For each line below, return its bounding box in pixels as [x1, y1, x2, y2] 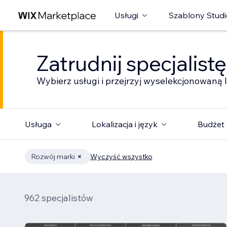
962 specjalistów [24, 192, 93, 204]
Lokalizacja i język [91, 119, 158, 129]
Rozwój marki [30, 152, 75, 161]
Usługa [24, 119, 52, 129]
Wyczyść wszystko [90, 152, 153, 161]
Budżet [197, 119, 224, 129]
